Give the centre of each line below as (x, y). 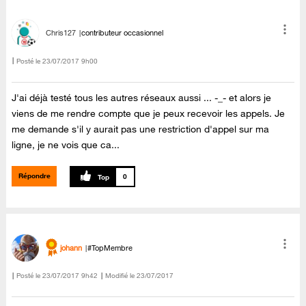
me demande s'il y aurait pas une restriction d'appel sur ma (141, 129)
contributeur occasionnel (123, 33)
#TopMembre (110, 248)
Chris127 (61, 33)
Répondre (34, 176)
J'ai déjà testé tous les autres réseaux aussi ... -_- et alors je (142, 98)
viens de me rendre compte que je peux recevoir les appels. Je (149, 114)
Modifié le (120, 275)
